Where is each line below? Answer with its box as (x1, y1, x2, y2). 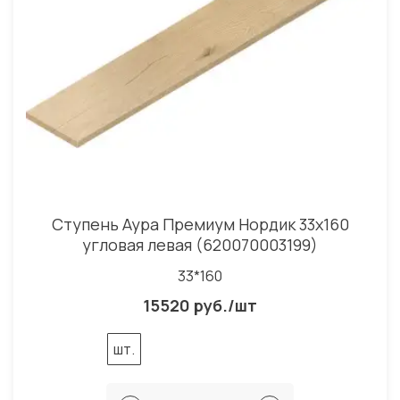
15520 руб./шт (143, 294, 257, 316)
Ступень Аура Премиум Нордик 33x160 (51, 212, 349, 235)
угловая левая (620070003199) (82, 233, 318, 255)
